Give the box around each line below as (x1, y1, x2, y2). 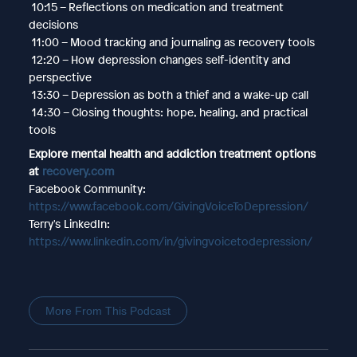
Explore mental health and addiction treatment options (28, 145, 316, 161)
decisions (28, 16, 78, 32)
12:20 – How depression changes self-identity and (28, 51, 291, 67)
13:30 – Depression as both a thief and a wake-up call (28, 86, 308, 102)
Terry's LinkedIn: (28, 215, 110, 231)
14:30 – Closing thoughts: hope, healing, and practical (28, 104, 308, 120)
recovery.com (41, 163, 114, 178)
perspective (28, 69, 92, 84)
